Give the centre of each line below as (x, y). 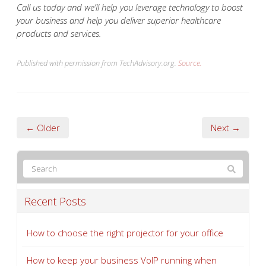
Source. (190, 63)
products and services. (59, 33)
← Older (43, 127)
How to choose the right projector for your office (125, 232)
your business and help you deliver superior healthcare (119, 20)
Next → (226, 127)
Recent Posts (55, 201)
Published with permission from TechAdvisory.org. (97, 63)
